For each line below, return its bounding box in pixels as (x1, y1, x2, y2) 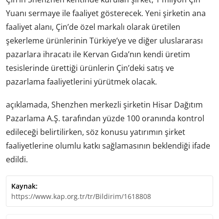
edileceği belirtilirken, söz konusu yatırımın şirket (6, 126, 185, 137)
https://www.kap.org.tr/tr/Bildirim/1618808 (11, 192, 151, 201)
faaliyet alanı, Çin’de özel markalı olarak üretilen (6, 21, 180, 32)
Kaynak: (11, 181, 38, 191)
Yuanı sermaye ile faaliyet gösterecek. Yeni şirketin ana (6, 7, 206, 19)
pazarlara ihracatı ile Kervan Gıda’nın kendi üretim (6, 48, 190, 60)
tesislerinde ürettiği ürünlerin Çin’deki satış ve (6, 62, 174, 73)
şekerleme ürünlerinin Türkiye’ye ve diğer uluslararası (6, 35, 203, 46)
